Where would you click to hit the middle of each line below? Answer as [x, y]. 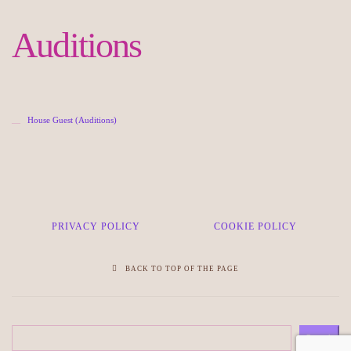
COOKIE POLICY [255, 227]
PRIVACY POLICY [96, 227]
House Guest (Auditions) [72, 120]
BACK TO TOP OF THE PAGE [181, 268]
